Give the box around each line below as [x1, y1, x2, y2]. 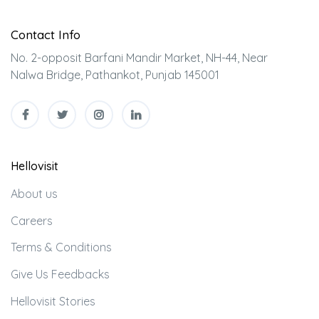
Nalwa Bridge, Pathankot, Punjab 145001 [11, 68, 219, 83]
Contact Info [11, 27, 80, 43]
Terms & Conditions [11, 240, 112, 255]
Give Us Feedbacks [11, 266, 110, 281]
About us [11, 187, 58, 202]
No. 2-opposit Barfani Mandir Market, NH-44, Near [11, 51, 268, 66]
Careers [11, 213, 53, 228]
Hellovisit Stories [11, 293, 95, 308]
